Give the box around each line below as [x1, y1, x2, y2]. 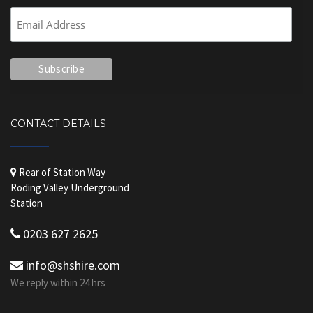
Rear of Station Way [17, 165, 105, 179]
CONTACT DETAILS [10, 117, 106, 130]
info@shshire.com [23, 256, 120, 273]
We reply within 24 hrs [10, 275, 105, 289]
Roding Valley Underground [10, 180, 129, 194]
